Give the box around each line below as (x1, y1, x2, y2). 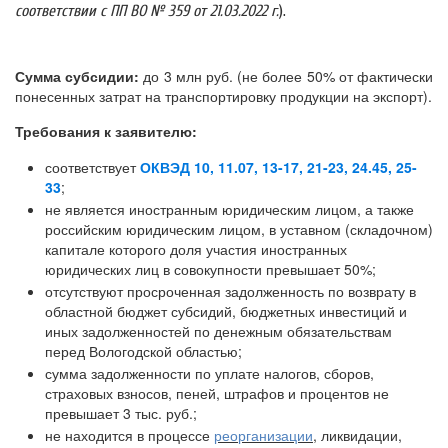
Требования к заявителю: (15, 121, 197, 141)
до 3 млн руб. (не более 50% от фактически (143, 66, 434, 86)
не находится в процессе (45, 425, 214, 445)
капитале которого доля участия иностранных (45, 239, 347, 259)
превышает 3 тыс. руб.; (45, 403, 197, 423)
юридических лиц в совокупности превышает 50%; (45, 259, 376, 279)
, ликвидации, (313, 425, 402, 445)
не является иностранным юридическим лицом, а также (45, 199, 414, 219)
